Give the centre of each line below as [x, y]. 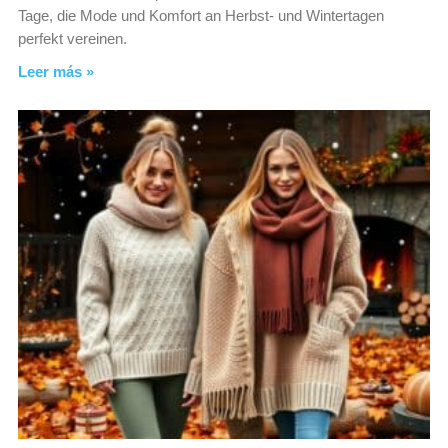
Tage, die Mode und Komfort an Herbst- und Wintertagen [201, 15]
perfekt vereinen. [72, 38]
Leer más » [56, 71]
